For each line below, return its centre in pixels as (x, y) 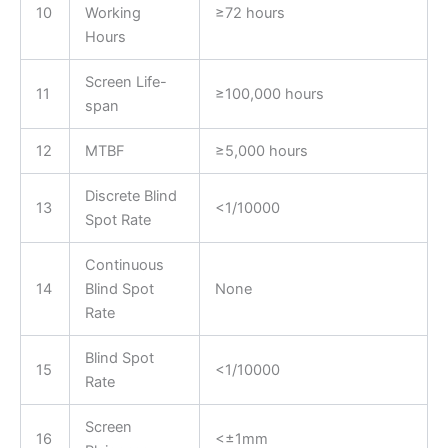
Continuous (124, 265)
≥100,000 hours (269, 94)
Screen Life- (125, 82)
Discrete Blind (130, 196)
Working (112, 13)
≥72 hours (249, 13)
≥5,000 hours (261, 151)
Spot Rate (117, 220)
